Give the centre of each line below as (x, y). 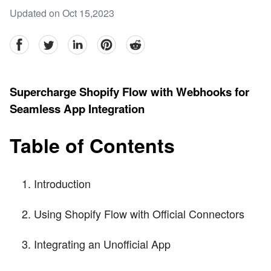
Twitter (52, 42)
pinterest (115, 42)
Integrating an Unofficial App (102, 243)
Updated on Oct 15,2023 (62, 13)
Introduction (62, 183)
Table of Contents (92, 145)
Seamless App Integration (77, 109)
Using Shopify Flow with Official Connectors (139, 213)
